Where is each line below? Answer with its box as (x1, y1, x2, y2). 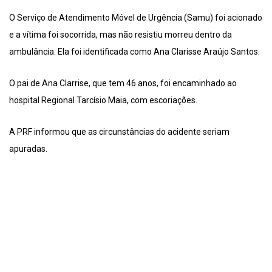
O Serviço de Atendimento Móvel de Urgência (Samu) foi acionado (9, 13, 262, 23)
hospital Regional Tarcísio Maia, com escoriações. (9, 95, 197, 106)
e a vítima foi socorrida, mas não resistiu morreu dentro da (9, 30, 232, 40)
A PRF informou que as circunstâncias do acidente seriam (9, 127, 229, 137)
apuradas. (9, 144, 47, 154)
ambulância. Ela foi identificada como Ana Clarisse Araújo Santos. (9, 47, 260, 57)
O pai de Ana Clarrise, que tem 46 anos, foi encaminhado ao (9, 78, 237, 89)
